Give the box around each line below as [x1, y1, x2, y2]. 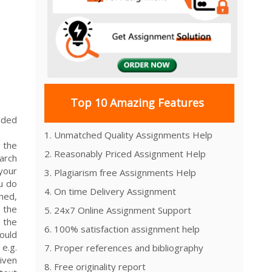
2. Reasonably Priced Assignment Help [44, 147, 206, 160]
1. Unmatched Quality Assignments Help [44, 128, 212, 141]
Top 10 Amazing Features [70, 95, 204, 110]
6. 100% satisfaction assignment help [44, 222, 200, 235]
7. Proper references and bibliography [44, 241, 203, 254]
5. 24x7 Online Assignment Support [44, 203, 191, 216]
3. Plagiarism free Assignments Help [44, 166, 196, 178]
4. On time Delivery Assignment [44, 185, 176, 197]
